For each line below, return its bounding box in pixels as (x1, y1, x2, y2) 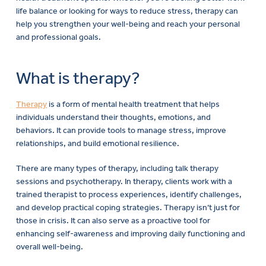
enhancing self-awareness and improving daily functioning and (16, 228, 245, 239)
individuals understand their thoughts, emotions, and (16, 112, 211, 122)
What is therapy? (16, 68, 140, 89)
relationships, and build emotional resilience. (16, 138, 179, 148)
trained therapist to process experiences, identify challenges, (16, 189, 242, 199)
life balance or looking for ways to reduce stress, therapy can (16, 6, 238, 17)
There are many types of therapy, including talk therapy (16, 163, 218, 173)
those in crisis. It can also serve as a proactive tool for (16, 215, 210, 226)
